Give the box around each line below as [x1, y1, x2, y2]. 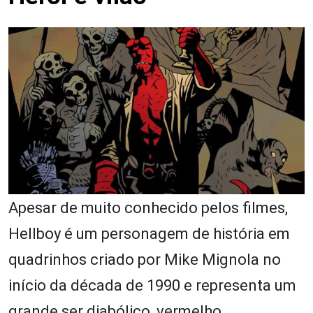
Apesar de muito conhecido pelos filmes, [8, 198, 288, 217]
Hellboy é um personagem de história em [8, 224, 290, 242]
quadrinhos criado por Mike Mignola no [8, 250, 281, 268]
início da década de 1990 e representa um [8, 276, 296, 294]
